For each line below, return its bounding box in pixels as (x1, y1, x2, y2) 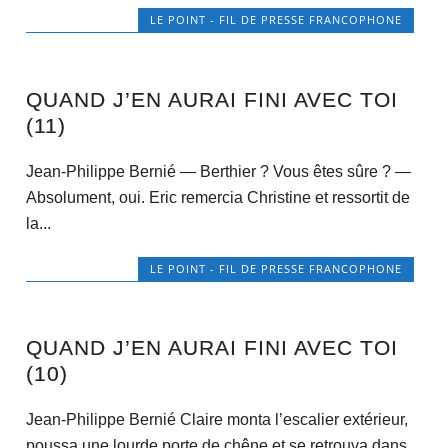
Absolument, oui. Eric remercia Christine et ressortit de (25, 188, 410, 206)
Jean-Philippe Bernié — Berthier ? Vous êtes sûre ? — (25, 162, 411, 180)
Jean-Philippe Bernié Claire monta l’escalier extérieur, (25, 411, 408, 429)
